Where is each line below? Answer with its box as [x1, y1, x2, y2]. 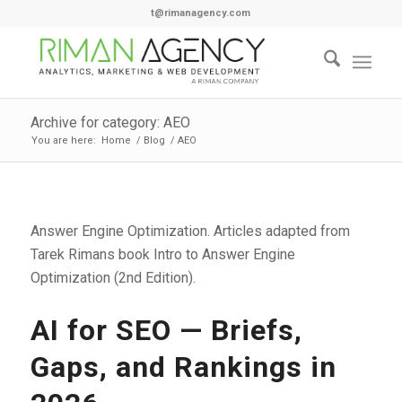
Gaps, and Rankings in [30, 349, 336, 384]
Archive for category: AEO [30, 114, 190, 131]
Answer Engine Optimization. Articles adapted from [30, 222, 350, 240]
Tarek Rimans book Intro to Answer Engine [30, 245, 295, 263]
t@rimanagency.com [151, 7, 251, 19]
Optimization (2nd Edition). [30, 268, 196, 286]
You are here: [31, 135, 96, 146]
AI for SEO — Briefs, [30, 312, 302, 347]
